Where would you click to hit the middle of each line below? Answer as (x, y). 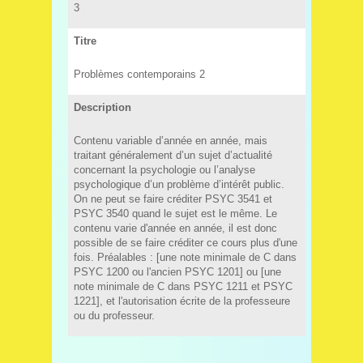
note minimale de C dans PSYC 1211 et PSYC (183, 286)
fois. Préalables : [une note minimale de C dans (185, 257)
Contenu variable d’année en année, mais (170, 140)
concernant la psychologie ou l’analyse (164, 169)
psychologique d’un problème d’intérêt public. (179, 184)
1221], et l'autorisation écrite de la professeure (181, 301)
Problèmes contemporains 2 (139, 74)
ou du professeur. (114, 315)
